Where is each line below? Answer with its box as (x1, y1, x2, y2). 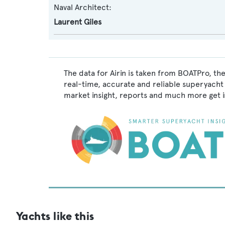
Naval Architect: (54, 3, 111, 12)
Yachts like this (16, 208, 94, 223)
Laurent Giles (54, 17, 101, 27)
